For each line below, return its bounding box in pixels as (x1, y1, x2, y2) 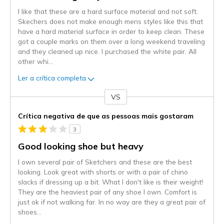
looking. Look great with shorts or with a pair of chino (18, 167, 188, 176)
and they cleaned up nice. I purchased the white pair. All (18, 46, 196, 55)
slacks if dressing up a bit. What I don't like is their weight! (18, 177, 203, 186)
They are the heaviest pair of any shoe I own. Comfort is (18, 187, 197, 196)
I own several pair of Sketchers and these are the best (18, 157, 192, 166)
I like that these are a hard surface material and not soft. (18, 6, 198, 15)
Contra (10, 97, 33, 106)
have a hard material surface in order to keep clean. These (18, 26, 204, 35)
